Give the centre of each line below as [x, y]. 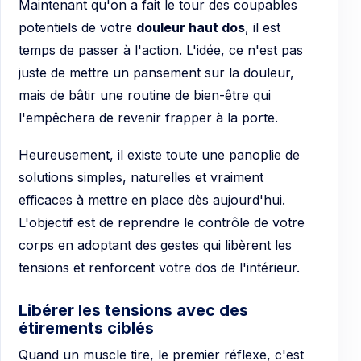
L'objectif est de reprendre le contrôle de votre [162, 222]
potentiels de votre [77, 28]
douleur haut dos [191, 28]
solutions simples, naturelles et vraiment [141, 177]
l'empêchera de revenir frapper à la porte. [148, 118]
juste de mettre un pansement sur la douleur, [156, 73]
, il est [263, 28]
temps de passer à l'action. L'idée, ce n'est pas [161, 50]
